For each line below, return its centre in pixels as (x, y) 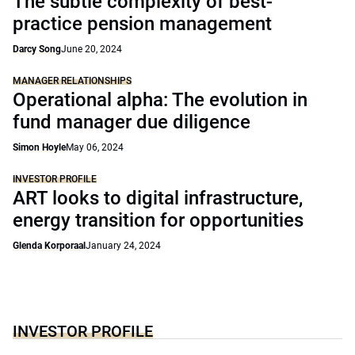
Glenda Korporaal (49, 246)
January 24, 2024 (123, 246)
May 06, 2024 (95, 147)
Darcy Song (37, 49)
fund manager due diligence (132, 122)
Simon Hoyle (39, 147)
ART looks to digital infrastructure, (158, 198)
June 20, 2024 (92, 49)
